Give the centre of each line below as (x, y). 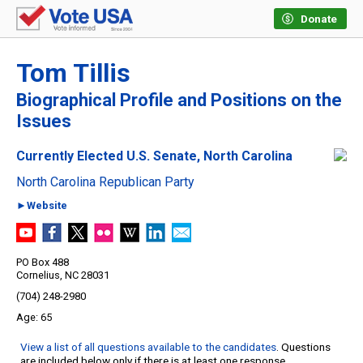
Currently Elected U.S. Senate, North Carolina (154, 156)
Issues (44, 122)
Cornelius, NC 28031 (63, 275)
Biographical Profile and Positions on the (179, 100)
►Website (42, 206)
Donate (319, 19)
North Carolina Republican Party (105, 182)
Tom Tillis (73, 73)
